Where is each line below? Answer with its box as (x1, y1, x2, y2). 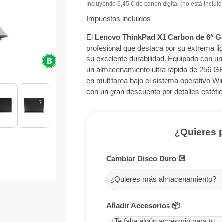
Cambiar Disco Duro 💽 (106, 154, 186, 163)
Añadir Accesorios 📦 (106, 201, 180, 210)
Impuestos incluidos (86, 14, 151, 23)
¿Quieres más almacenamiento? (110, 175, 217, 184)
